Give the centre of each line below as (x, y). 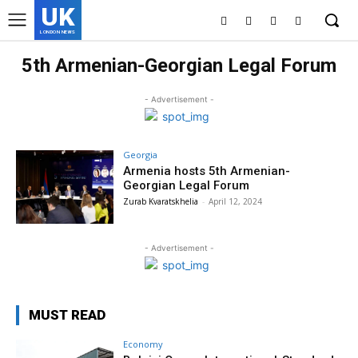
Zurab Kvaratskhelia (161, 201)
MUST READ (67, 314)
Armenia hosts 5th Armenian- (207, 171)
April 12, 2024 (236, 201)
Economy (143, 344)
